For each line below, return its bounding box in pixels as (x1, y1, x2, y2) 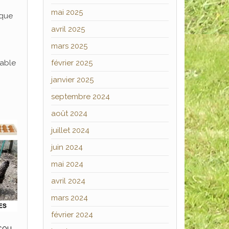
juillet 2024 (51, 126, 89, 135)
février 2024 (51, 210, 93, 219)
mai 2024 (51, 159, 83, 169)
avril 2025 (51, 25, 85, 34)
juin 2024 (51, 143, 83, 152)
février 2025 (51, 58, 93, 67)
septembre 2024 (51, 92, 110, 101)
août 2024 (51, 109, 87, 118)
